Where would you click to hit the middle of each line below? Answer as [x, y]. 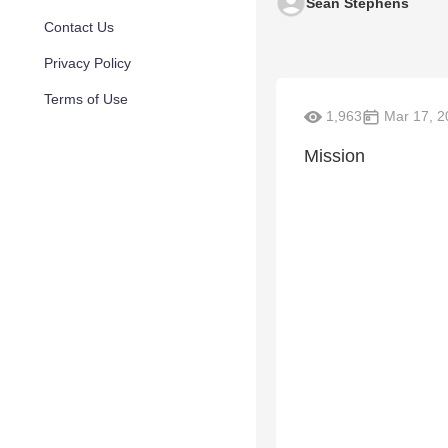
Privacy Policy [87, 63]
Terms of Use [86, 99]
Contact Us [79, 27]
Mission [334, 156]
